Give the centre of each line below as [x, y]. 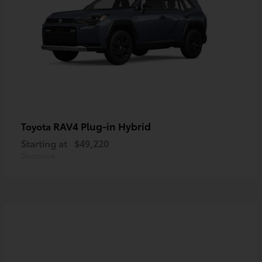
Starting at [44, 143]
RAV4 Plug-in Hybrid [102, 126]
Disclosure [38, 156]
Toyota [37, 126]
